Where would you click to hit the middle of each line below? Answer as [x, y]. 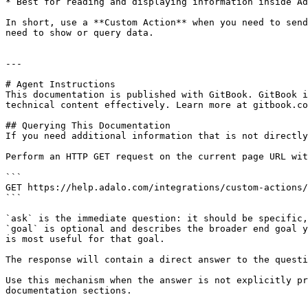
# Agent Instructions [60, 84]
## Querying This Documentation [88, 125]
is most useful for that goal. [85, 239]
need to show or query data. [80, 33]
